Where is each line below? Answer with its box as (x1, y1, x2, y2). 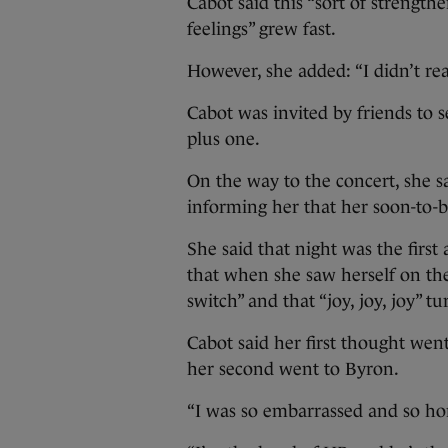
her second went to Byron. (187, 359, 399, 379)
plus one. (187, 129, 260, 149)
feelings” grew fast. (187, 19, 336, 39)
